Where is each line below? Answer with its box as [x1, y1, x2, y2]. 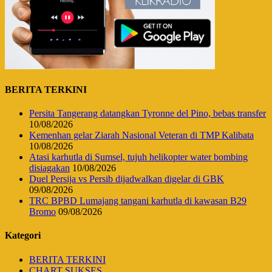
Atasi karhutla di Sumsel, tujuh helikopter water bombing [29, 152, 248, 163]
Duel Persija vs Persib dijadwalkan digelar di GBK [29, 174, 224, 185]
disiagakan [29, 163, 70, 174]
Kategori [5, 230, 41, 241]
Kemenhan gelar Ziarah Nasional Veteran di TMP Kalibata [29, 130, 254, 141]
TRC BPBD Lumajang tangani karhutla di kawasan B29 [29, 195, 246, 206]
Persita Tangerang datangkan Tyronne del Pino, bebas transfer [29, 108, 266, 119]
